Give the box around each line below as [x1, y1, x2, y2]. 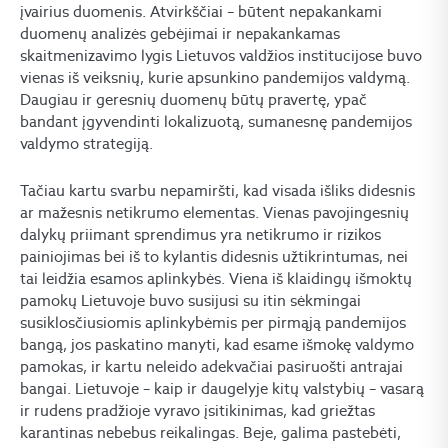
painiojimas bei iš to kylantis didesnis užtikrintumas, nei [20, 246, 408, 266]
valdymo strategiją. [20, 133, 153, 153]
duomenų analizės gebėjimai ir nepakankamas [20, 23, 340, 43]
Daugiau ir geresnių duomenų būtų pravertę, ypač [20, 89, 367, 109]
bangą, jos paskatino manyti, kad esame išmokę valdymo [20, 334, 414, 354]
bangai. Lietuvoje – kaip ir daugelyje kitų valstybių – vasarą [20, 378, 424, 398]
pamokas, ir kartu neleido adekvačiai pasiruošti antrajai [20, 356, 403, 376]
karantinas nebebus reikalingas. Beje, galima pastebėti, [20, 422, 401, 442]
